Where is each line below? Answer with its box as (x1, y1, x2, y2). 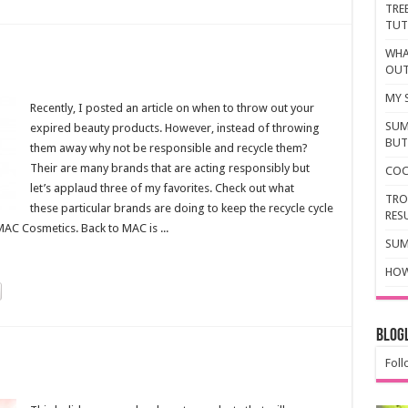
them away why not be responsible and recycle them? (29, 141, 308, 155)
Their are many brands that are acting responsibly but (29, 161, 310, 175)
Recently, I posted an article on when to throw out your (29, 101, 314, 115)
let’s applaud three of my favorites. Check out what (29, 181, 294, 195)
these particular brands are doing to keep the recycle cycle (29, 201, 333, 215)
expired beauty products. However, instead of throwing (29, 121, 320, 135)
